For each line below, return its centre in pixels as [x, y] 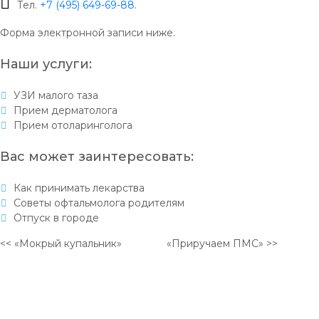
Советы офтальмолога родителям [99, 203]
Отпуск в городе [56, 218]
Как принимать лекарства [79, 188]
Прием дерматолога [66, 110]
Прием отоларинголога [73, 125]
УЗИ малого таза [56, 95]
